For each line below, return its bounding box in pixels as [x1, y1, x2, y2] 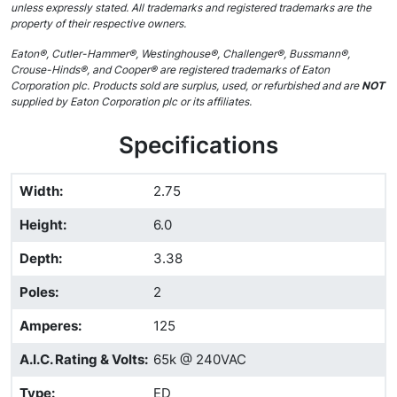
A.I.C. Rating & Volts [19, 351, 144, 368]
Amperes [19, 317, 78, 334]
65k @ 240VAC [152, 351, 246, 368]
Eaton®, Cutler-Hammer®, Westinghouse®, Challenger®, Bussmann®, [11, 47, 350, 60]
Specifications [119, 130, 278, 159]
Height [19, 216, 63, 233]
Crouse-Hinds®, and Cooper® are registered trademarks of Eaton [11, 63, 330, 76]
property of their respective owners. [11, 17, 186, 30]
